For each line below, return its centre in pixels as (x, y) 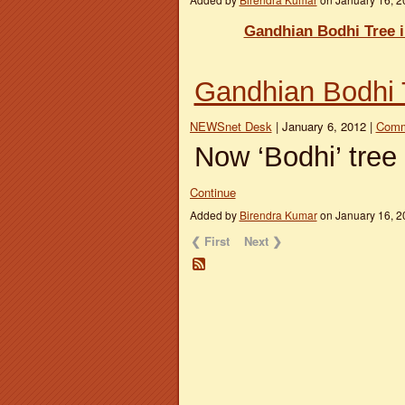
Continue (212, 192)
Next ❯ (264, 241)
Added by (214, 214)
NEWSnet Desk (231, 127)
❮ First (211, 241)
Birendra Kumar (278, 214)
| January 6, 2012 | (324, 127)
